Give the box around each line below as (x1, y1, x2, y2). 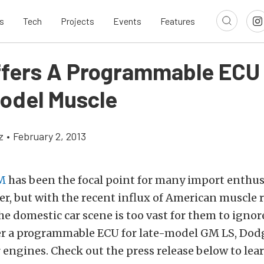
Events (113, 15, 141, 27)
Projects (61, 15, 94, 27)
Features (160, 15, 195, 27)
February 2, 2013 (13, 130, 86, 143)
